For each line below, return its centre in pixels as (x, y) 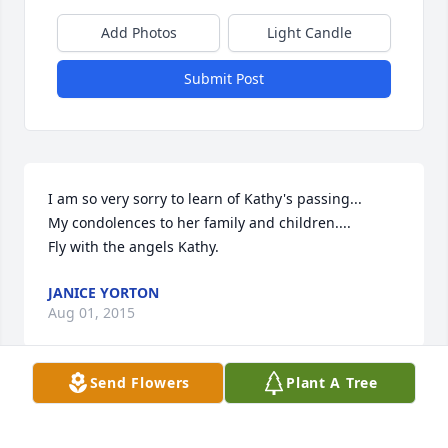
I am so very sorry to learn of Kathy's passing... (205, 199)
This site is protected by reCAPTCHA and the (224, 437)
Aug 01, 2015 (91, 313)
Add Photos (138, 33)
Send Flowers (140, 382)
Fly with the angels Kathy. (133, 247)
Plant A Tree (332, 382)
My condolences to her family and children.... (201, 223)
